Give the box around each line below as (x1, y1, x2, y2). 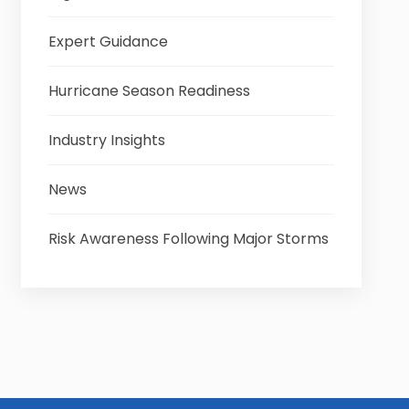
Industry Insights (47, 130, 165, 151)
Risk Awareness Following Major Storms (47, 228, 329, 249)
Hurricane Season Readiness (47, 80, 250, 101)
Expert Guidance (47, 31, 168, 52)
